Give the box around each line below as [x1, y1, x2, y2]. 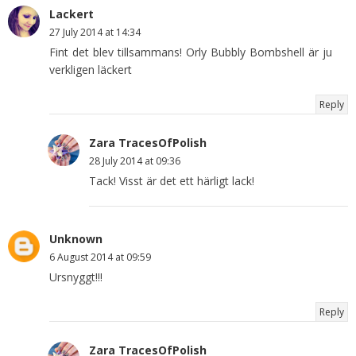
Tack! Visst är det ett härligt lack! [89, 172, 254, 188]
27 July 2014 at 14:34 [49, 25, 141, 39]
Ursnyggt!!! [49, 269, 103, 284]
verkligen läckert [49, 61, 132, 77]
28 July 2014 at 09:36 [89, 153, 180, 168]
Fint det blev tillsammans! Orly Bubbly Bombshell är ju [49, 44, 332, 60]
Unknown [49, 230, 103, 246]
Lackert [49, 6, 94, 21]
